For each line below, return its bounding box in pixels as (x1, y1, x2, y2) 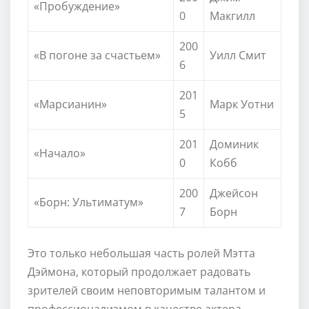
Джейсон (210, 185, 258, 201)
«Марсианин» (34, 96, 107, 112)
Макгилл (210, 8, 255, 23)
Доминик (210, 136, 259, 152)
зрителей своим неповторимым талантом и (28, 282, 266, 298)
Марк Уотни (210, 96, 274, 112)
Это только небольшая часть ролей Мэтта (28, 245, 255, 261)
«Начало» (34, 145, 86, 161)
